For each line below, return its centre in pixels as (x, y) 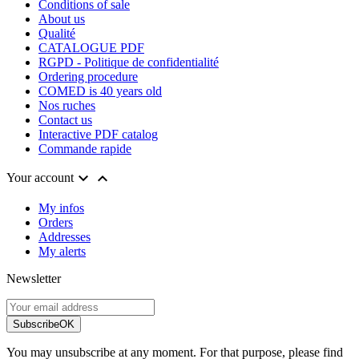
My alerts (62, 252)
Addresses (65, 237)
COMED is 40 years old (100, 91)
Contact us (65, 120)
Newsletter (34, 279)
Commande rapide (85, 149)
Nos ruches (67, 106)
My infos (61, 208)
